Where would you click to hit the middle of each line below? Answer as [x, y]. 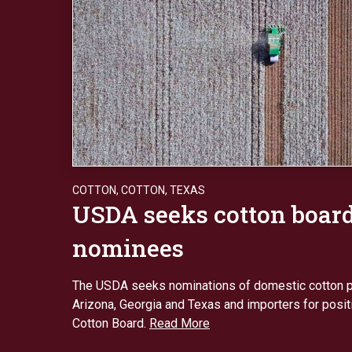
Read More [180, 323]
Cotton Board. [111, 323]
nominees [128, 247]
